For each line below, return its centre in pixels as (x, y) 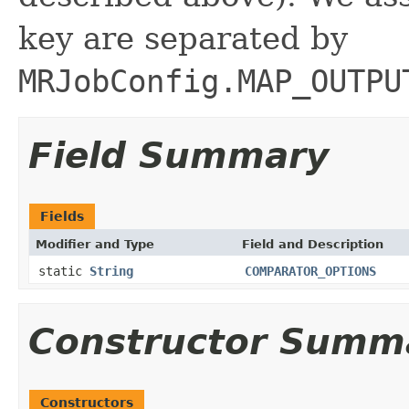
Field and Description (313, 244)
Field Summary (178, 155)
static (64, 271)
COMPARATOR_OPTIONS (310, 271)
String (111, 271)
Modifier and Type (95, 244)
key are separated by (183, 38)
